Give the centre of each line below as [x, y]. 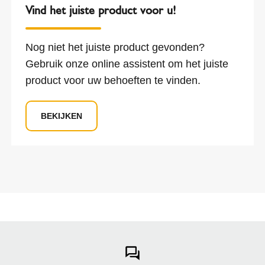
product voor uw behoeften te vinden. [113, 80]
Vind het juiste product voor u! [100, 10]
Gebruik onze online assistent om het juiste [127, 64]
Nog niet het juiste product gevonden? [115, 47]
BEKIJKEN [61, 116]
